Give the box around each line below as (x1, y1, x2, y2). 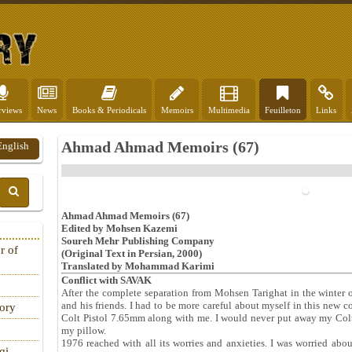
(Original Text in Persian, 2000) (61, 247, 202, 259)
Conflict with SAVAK (61, 274, 152, 286)
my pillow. (61, 324, 106, 336)
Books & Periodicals (71, 105, 146, 115)
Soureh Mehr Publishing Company (61, 235, 214, 247)
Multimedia (207, 105, 250, 115)
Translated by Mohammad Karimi (61, 260, 214, 272)
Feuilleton (264, 105, 301, 115)
